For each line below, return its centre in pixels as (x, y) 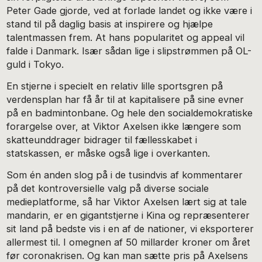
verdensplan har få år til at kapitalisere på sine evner (125, 99)
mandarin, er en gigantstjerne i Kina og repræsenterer (128, 215)
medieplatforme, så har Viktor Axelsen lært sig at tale (127, 201)
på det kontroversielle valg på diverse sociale (108, 188)
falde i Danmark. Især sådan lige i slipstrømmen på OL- (129, 51)
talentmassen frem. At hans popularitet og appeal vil (126, 38)
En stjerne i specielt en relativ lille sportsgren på (115, 86)
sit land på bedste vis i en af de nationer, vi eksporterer (130, 228)
